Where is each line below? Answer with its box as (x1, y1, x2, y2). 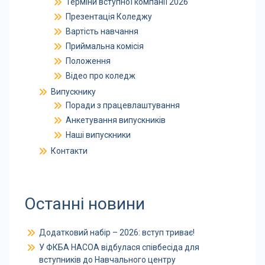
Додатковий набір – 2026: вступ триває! (38, 228, 195, 237)
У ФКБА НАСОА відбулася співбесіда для (38, 243, 199, 252)
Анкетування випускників (65, 115, 166, 125)
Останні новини (24, 194, 145, 214)
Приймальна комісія (65, 41, 144, 51)
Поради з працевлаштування (65, 101, 180, 110)
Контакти (50, 146, 88, 156)
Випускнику (50, 87, 96, 96)
